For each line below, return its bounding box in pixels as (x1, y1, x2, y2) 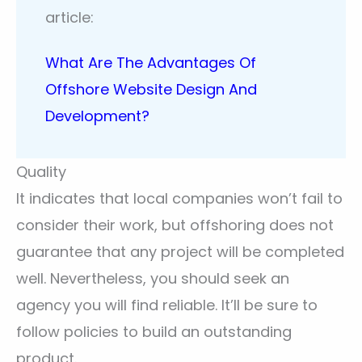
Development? (45, 106, 149, 127)
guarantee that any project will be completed (16, 242, 344, 263)
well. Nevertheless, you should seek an (16, 268, 289, 289)
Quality (16, 162, 66, 183)
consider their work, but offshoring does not (16, 215, 334, 236)
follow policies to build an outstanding (16, 322, 292, 343)
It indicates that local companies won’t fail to (16, 188, 343, 209)
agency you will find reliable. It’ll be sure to (16, 295, 318, 316)
